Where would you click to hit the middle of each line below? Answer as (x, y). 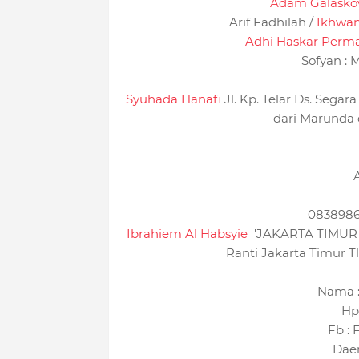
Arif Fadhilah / (273, 22)
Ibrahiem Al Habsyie (187, 234)
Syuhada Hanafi (173, 99)
